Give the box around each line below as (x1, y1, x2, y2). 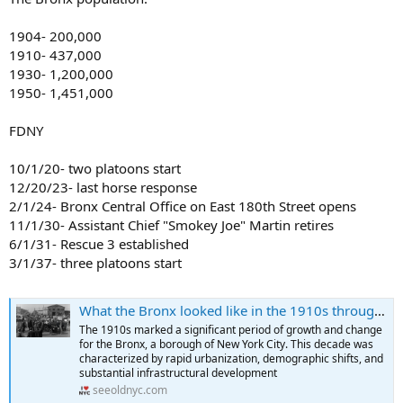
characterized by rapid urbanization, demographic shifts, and (79, 351, 383, 367)
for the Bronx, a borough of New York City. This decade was (79, 336, 373, 353)
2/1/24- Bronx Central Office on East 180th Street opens (9, 196, 356, 215)
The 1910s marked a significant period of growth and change (79, 322, 382, 338)
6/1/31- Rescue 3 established (9, 234, 189, 253)
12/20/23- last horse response (9, 177, 197, 196)
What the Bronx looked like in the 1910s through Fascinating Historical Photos (79, 301, 374, 320)
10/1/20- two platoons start (9, 158, 181, 177)
